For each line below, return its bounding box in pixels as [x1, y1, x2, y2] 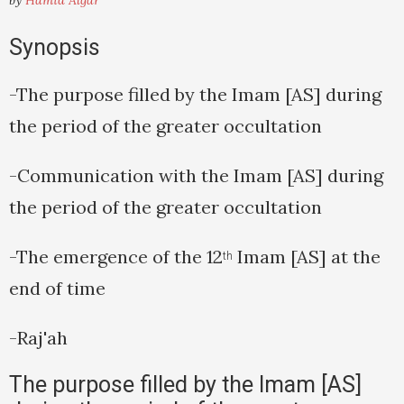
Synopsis [9, 34, 100, 61]
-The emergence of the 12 [9, 245, 223, 269]
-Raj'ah [9, 326, 68, 350]
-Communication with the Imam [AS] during [9, 164, 383, 188]
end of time [9, 277, 106, 300]
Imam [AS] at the [233, 245, 381, 269]
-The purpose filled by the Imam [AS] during [9, 83, 381, 106]
